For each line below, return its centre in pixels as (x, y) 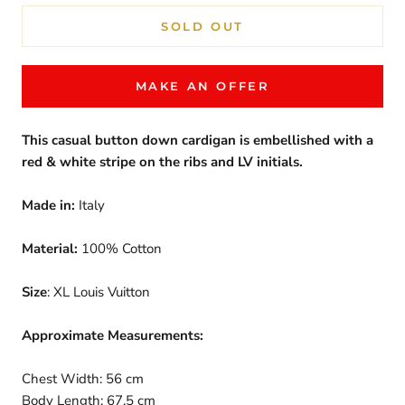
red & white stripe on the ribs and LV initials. (162, 161)
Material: (50, 248)
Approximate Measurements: (113, 335)
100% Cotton (120, 248)
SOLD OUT (202, 26)
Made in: (48, 205)
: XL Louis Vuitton (99, 292)
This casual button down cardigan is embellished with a (198, 140)
